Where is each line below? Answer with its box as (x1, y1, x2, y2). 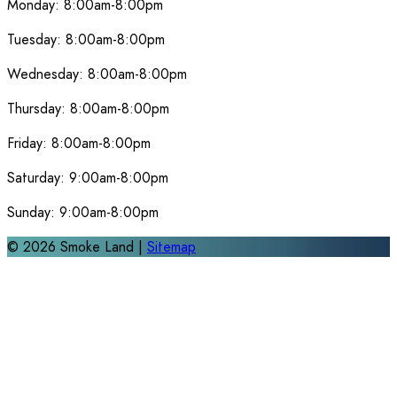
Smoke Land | (56, 237, 147, 258)
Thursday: (7, 98, 70, 120)
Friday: (7, 133, 51, 154)
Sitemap (147, 237, 196, 258)
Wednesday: (7, 64, 88, 85)
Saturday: (7, 167, 69, 189)
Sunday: (7, 202, 59, 223)
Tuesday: (7, 29, 66, 51)
